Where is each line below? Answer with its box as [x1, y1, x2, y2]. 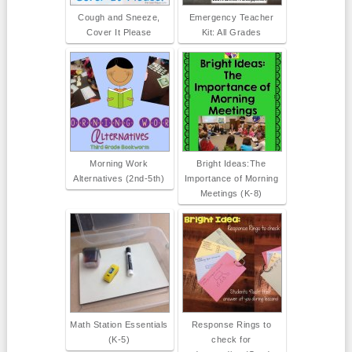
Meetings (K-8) [200, 189, 262, 199]
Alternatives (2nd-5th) [73, 174, 165, 184]
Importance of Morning [184, 174, 279, 184]
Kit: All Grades [201, 27, 262, 38]
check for [211, 335, 251, 345]
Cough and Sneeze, [78, 13, 160, 23]
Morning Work [90, 159, 148, 169]
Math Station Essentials [70, 320, 168, 330]
